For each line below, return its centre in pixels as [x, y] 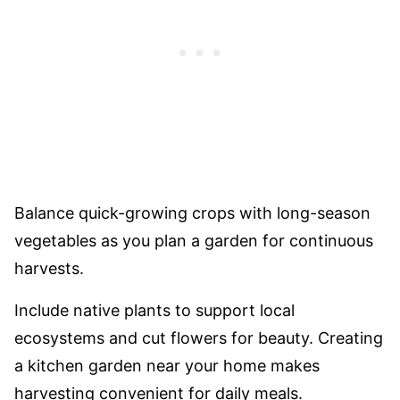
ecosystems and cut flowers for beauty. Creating [199, 338]
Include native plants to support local [154, 310]
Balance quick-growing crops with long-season [192, 213]
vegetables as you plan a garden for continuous [194, 241]
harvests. [49, 268]
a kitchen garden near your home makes [167, 366]
